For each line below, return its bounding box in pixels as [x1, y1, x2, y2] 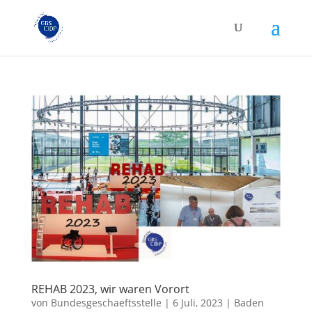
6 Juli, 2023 [172, 296, 223, 310]
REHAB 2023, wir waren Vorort [31, 281, 189, 297]
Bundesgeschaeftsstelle [50, 296, 162, 310]
